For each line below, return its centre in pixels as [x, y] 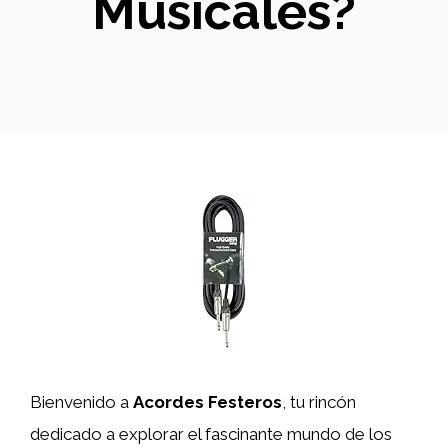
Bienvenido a [81, 402]
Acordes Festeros [207, 402]
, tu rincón [319, 402]
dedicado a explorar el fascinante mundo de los [211, 434]
